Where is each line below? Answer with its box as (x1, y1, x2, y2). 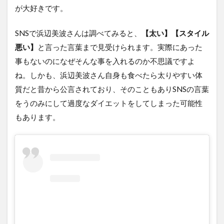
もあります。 (15, 112, 60, 122)
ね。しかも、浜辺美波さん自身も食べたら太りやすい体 (15, 70, 202, 80)
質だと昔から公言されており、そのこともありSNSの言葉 (15, 84, 209, 94)
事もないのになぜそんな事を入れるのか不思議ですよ (15, 56, 195, 66)
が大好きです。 (15, 3, 67, 13)
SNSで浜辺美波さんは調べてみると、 (15, 28, 141, 38)
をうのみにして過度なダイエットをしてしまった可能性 (15, 98, 202, 108)
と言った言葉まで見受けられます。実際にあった (37, 42, 202, 52)
